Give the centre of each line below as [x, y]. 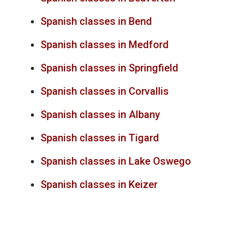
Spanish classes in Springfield [109, 68]
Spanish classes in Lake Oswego [116, 161]
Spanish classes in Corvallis [105, 91]
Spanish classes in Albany [100, 115]
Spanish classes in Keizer [99, 185]
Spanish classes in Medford [105, 45]
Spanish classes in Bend [96, 22]
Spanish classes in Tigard [100, 138]
